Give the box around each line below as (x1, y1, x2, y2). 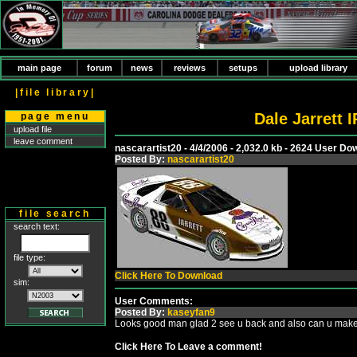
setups (228, 63, 257, 73)
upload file (14, 124, 52, 134)
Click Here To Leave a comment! (115, 341, 262, 352)
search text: (14, 222, 60, 231)
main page (17, 63, 61, 73)
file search (19, 208, 91, 219)
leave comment (14, 136, 73, 146)
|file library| (15, 87, 96, 98)
